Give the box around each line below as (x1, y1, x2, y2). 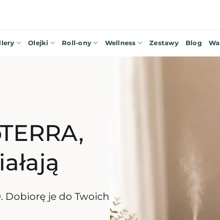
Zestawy (149, 39, 179, 47)
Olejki (28, 39, 49, 47)
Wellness (105, 39, 136, 47)
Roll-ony (62, 39, 92, 47)
